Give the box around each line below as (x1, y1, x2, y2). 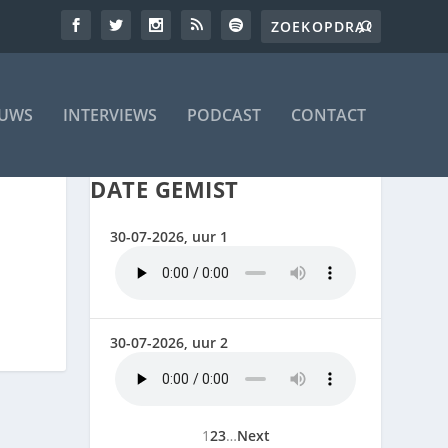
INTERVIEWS (62, 104, 157, 126)
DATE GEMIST (90, 174, 239, 205)
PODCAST (186, 104, 261, 126)
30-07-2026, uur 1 (110, 227, 229, 247)
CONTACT (290, 104, 366, 126)
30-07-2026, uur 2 (110, 333, 229, 353)
